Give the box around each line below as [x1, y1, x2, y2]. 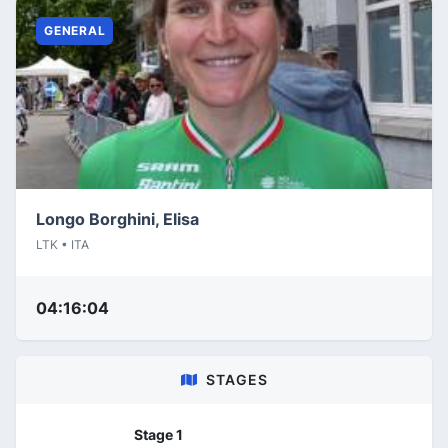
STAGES [205, 370, 268, 388]
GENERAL [44, 22, 106, 38]
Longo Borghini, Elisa [36, 208, 199, 229]
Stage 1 [134, 425, 183, 443]
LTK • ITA [36, 236, 89, 252]
